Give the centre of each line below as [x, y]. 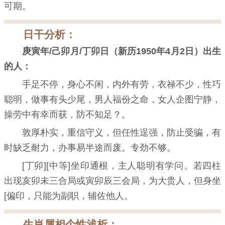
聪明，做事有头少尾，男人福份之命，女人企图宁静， [113, 100]
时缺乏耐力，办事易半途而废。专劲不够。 [90, 148]
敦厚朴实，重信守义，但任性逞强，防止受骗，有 [122, 133]
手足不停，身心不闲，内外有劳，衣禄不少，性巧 [122, 85]
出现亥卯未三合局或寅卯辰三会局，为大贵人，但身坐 [113, 181]
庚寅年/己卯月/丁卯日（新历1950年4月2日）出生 [122, 51]
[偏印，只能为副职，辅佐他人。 [69, 196]
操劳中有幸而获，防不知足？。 [67, 115]
